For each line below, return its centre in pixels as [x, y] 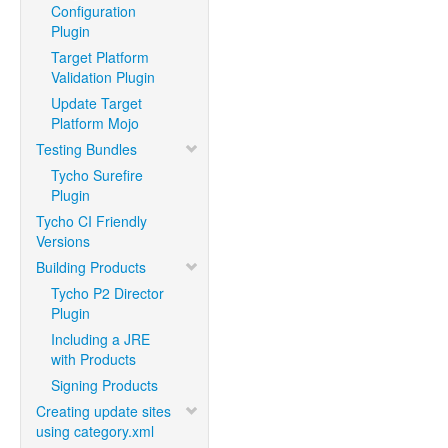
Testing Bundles [86, 149]
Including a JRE [100, 339]
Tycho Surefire [97, 175]
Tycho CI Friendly [91, 221]
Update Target [96, 103]
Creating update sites [103, 411]
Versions [63, 241]
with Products [93, 359]
